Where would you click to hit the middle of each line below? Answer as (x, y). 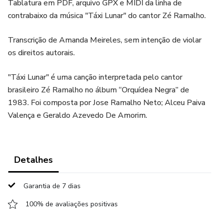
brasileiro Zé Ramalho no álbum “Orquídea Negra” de (99, 90)
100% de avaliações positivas (72, 204)
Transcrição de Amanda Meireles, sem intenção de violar (105, 40)
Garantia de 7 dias (52, 186)
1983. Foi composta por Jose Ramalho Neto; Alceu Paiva (107, 103)
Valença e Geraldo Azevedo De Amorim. (77, 115)
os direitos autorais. (41, 53)
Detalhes (33, 160)
